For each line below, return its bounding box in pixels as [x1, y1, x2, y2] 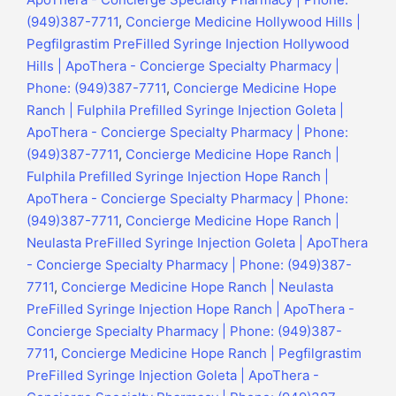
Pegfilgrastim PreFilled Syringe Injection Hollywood [27, 35, 349, 53]
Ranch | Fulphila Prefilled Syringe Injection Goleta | [27, 102, 344, 119]
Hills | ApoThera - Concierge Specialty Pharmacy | [27, 57, 339, 75]
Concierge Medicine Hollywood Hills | [126, 13, 361, 31]
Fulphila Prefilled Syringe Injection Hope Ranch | [27, 168, 329, 186]
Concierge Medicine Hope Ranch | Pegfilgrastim [61, 345, 362, 362]
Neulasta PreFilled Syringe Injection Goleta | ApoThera [27, 234, 368, 252]
